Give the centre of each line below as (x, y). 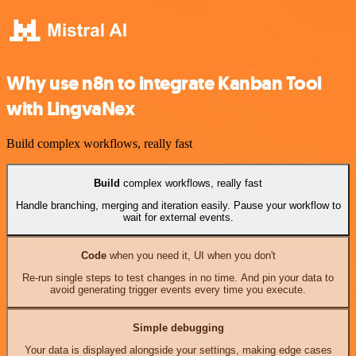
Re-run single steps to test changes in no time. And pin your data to (178, 278)
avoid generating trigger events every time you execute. (178, 290)
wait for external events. (178, 218)
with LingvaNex (71, 108)
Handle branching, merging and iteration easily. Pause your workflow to (178, 206)
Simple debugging (178, 327)
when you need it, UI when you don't (191, 255)
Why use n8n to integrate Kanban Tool (164, 83)
